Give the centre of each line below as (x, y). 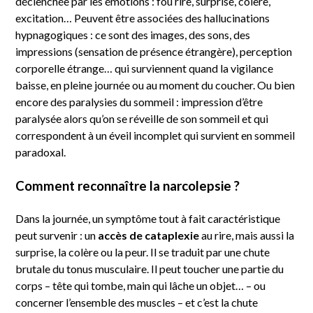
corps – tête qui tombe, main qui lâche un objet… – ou (140, 286)
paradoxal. (41, 152)
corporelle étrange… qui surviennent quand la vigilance (144, 68)
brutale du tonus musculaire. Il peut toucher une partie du (150, 269)
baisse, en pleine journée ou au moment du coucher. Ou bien (155, 85)
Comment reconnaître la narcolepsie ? (128, 185)
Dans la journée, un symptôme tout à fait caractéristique (148, 219)
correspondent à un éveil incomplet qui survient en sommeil (155, 135)
